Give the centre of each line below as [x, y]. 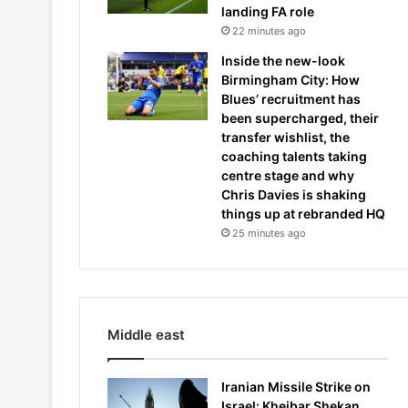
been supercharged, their [300, 118]
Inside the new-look [283, 61]
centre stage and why [288, 175]
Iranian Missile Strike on [296, 387]
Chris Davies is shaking [294, 194]
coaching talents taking [294, 156]
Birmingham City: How [291, 80]
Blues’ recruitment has [291, 99]
